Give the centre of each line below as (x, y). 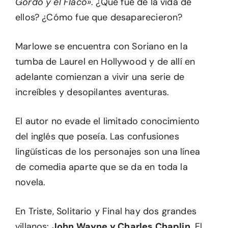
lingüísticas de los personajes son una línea (108, 152)
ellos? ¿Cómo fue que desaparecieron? (99, 17)
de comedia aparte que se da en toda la (102, 167)
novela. (31, 182)
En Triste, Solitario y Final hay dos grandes (106, 211)
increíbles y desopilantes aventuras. (92, 92)
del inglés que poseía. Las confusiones (97, 136)
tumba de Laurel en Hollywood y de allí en (105, 62)
